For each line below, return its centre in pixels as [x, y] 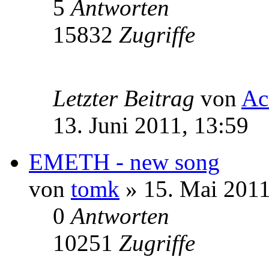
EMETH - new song [124, 162]
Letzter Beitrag [127, 98]
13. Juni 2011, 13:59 [151, 125]
